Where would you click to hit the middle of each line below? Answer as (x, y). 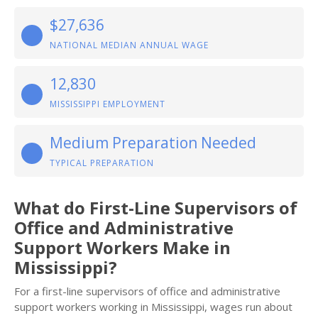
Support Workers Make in (122, 247)
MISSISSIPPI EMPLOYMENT (108, 104)
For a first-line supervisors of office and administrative (147, 291)
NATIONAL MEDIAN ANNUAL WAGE (129, 45)
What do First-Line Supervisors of (156, 208)
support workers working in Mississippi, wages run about (153, 307)
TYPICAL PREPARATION (102, 163)
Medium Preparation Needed (153, 143)
